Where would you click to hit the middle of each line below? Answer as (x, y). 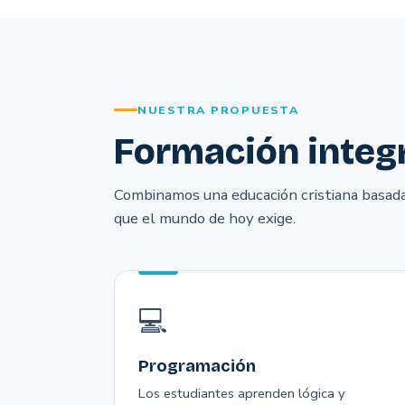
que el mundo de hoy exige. (205, 219)
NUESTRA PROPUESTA (218, 110)
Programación (197, 367)
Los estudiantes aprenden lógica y (242, 394)
